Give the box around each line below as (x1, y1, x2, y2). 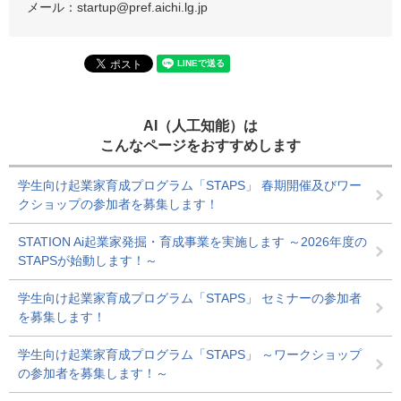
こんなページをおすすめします (100, 137, 301, 153)
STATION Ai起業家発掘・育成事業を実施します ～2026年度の (18, 234, 367, 249)
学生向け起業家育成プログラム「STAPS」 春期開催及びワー (18, 177, 362, 192)
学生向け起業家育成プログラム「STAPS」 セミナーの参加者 (18, 290, 362, 305)
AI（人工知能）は (143, 117, 258, 133)
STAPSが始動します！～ (18, 252, 158, 268)
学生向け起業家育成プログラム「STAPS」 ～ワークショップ (18, 346, 362, 362)
